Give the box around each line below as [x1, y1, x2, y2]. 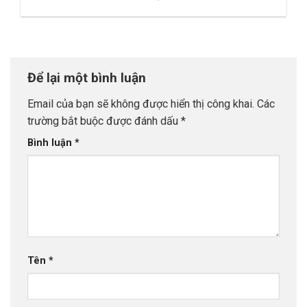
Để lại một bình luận [27, 70, 149, 86]
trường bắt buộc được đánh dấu [27, 114, 181, 127]
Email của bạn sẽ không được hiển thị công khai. [27, 97, 254, 110]
